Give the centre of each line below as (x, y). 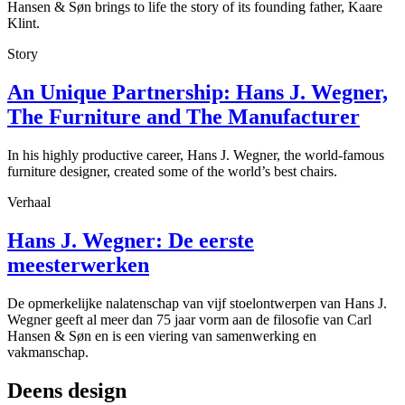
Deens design (67, 390)
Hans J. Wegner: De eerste (131, 240)
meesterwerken (78, 264)
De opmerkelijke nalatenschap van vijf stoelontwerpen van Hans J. (197, 303)
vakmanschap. (48, 352)
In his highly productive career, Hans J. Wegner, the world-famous (196, 155)
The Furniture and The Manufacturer (184, 117)
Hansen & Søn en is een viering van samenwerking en (162, 335)
